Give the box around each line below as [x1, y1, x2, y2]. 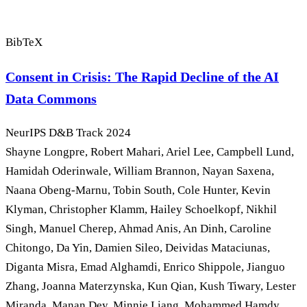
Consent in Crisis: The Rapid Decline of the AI [5, 69, 279, 84]
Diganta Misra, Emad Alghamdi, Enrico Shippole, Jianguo [5, 260, 285, 273]
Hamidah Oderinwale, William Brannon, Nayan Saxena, [5, 164, 274, 177]
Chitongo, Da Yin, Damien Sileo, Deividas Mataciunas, [5, 241, 270, 254]
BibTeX [5, 36, 42, 49]
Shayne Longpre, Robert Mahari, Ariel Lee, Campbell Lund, [5, 145, 294, 158]
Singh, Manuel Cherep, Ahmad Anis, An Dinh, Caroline [5, 221, 271, 235]
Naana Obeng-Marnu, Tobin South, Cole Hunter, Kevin [5, 183, 271, 197]
